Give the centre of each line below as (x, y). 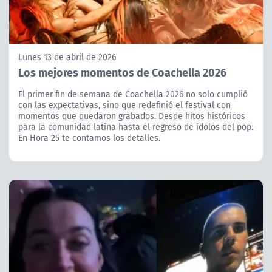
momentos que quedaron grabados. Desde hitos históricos (132, 116)
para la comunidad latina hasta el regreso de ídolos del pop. (136, 127)
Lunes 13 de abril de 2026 (67, 57)
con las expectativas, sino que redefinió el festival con (124, 105)
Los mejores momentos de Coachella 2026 (122, 72)
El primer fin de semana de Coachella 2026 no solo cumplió (133, 94)
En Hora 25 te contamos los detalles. (89, 138)
